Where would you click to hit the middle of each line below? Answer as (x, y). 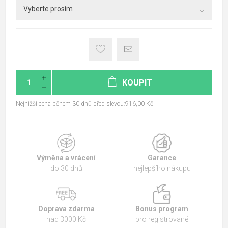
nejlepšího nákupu (162, 168)
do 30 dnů (66, 168)
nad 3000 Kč (66, 219)
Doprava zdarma (66, 208)
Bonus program (162, 208)
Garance (162, 158)
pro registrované (162, 219)
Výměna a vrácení (66, 158)
